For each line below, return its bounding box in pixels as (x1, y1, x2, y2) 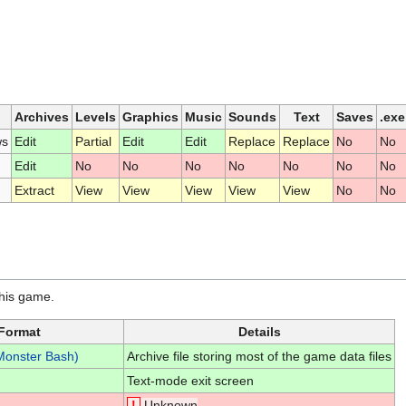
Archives (14, 109, 69, 124)
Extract (14, 182, 54, 198)
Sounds (228, 109, 276, 124)
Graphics (122, 109, 179, 124)
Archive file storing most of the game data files (126, 348, 391, 363)
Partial (74, 133, 111, 149)
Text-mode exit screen (126, 372, 254, 388)
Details (237, 324, 281, 339)
